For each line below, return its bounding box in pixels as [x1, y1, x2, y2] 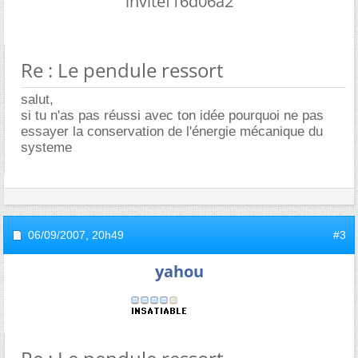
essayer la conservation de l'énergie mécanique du [21, 124, 323, 139]
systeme [21, 140, 72, 155]
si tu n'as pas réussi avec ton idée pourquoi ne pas [21, 108, 324, 123]
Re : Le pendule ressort [21, 57, 224, 83]
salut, [21, 92, 54, 107]
